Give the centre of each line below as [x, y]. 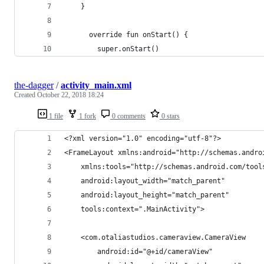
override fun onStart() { [126, 34]
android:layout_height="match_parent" [147, 195]
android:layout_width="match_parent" [145, 181]
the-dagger [34, 85]
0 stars [170, 116]
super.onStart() [112, 49]
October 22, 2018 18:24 [70, 95]
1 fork [87, 116]
